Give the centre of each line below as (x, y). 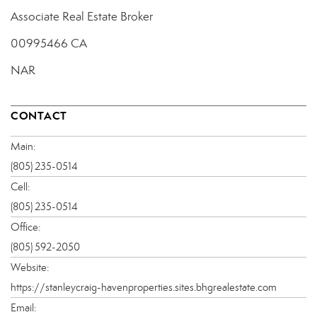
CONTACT (39, 115)
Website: (30, 267)
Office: (25, 227)
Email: (23, 307)
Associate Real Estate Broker (82, 16)
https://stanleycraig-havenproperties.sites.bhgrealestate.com (144, 287)
